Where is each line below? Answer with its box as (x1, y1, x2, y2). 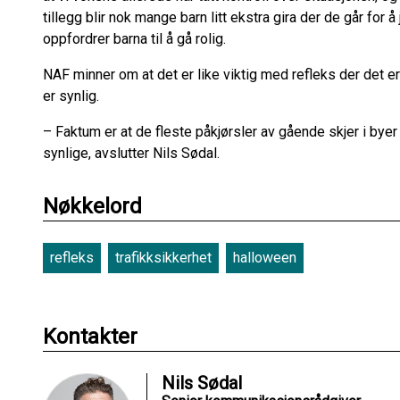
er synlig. (43, 87, 103, 104)
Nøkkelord (43, 193, 142, 219)
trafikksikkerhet (115, 248, 212, 266)
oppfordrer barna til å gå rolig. (43, 29, 229, 47)
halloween (233, 248, 296, 266)
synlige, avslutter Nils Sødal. (43, 144, 223, 162)
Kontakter (43, 323, 137, 349)
